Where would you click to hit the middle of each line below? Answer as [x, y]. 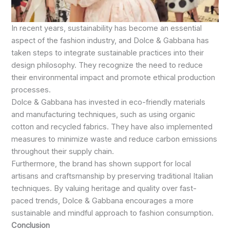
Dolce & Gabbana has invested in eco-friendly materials [109, 102]
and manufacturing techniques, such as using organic [103, 115]
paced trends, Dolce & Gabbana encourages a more [103, 201]
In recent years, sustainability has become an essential [107, 28]
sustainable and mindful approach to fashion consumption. [113, 213]
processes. [31, 90]
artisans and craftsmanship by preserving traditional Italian [112, 176]
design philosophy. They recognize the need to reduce [107, 65]
